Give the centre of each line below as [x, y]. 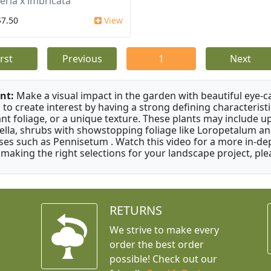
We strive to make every [164, 230]
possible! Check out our [163, 259]
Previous [82, 59]
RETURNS [135, 211]
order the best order [156, 245]
